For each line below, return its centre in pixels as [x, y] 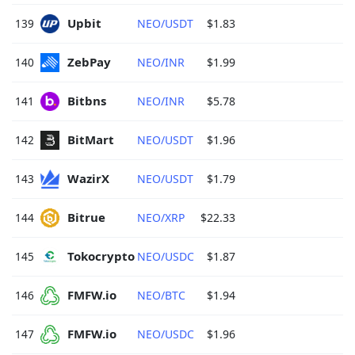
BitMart [92, 140]
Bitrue [88, 218]
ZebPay [91, 62]
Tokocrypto [103, 256]
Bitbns [88, 101]
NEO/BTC [161, 295]
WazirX [90, 179]
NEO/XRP [161, 217]
